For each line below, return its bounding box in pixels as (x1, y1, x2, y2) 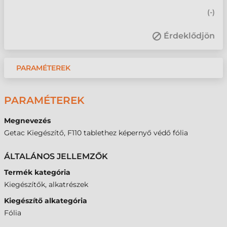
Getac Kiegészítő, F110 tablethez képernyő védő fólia (4, 128, 188, 137)
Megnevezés (4, 116, 51, 125)
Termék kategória (4, 168, 70, 177)
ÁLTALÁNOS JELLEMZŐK (4, 152, 108, 161)
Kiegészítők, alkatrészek (4, 180, 88, 189)
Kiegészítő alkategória (4, 196, 87, 205)
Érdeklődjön (164, 31, 215, 41)
